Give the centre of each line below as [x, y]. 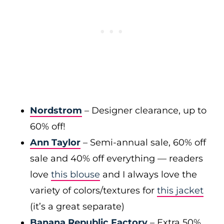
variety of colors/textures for [93, 190]
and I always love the [148, 174]
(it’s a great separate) [77, 206]
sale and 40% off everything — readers [116, 158]
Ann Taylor [55, 142]
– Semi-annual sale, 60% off [143, 142]
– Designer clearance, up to [144, 110]
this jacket [180, 190]
